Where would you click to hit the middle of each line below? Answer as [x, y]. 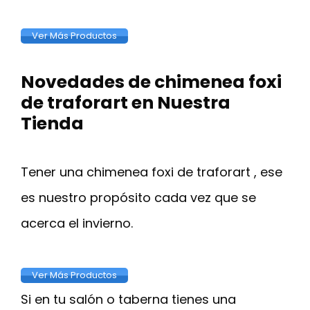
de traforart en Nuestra [126, 103]
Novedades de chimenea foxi [151, 82]
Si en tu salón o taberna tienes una [128, 300]
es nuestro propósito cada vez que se [138, 198]
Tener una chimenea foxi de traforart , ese [152, 172]
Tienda [52, 124]
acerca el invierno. [77, 224]
